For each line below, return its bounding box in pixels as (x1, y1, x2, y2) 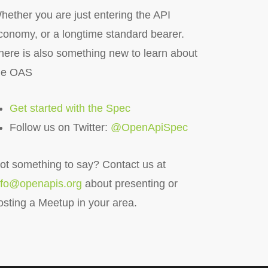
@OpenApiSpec (110, 121, 188, 133)
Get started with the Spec (9, 102, 130, 114)
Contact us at (102, 159, 166, 170)
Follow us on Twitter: (9, 121, 111, 133)
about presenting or (81, 178, 178, 190)
